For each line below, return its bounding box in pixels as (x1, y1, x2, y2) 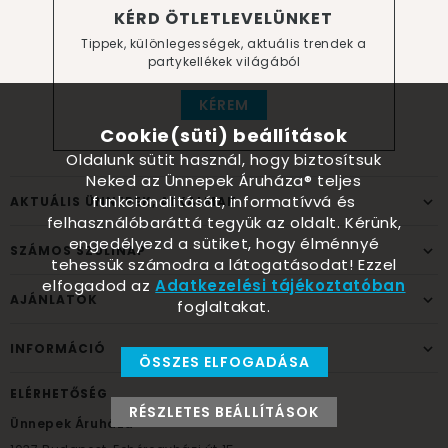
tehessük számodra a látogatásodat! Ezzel (50, 254, 397, 275)
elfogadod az (42, 275, 156, 296)
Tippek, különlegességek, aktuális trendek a (81, 35, 367, 52)
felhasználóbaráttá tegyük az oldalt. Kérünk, (46, 212, 402, 233)
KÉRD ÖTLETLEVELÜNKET (114, 7, 334, 30)
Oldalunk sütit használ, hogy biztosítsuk (66, 149, 382, 170)
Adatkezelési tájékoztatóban (155, 275, 406, 296)
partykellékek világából (147, 53, 301, 70)
